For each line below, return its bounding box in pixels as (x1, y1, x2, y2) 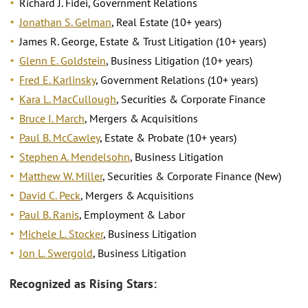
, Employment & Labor (79, 207, 185, 221)
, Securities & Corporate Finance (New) (102, 168, 281, 183)
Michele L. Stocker (19, 226, 103, 241)
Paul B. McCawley (19, 130, 100, 144)
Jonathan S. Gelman (19, 14, 111, 29)
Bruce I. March (19, 111, 85, 125)
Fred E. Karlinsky (19, 72, 96, 87)
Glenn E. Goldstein (19, 53, 106, 67)
